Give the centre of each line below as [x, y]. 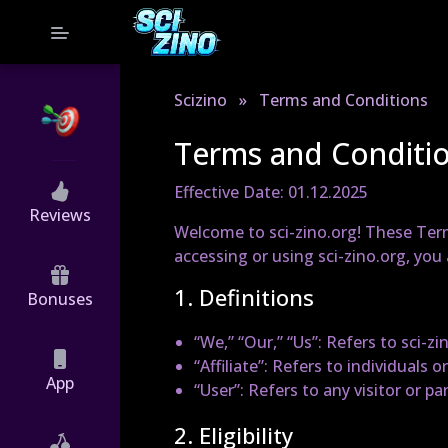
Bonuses [60, 298]
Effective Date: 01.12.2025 [271, 192]
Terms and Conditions [343, 100]
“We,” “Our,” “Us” [256, 342]
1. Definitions [244, 297]
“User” [217, 390]
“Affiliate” [229, 366]
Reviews [60, 214]
